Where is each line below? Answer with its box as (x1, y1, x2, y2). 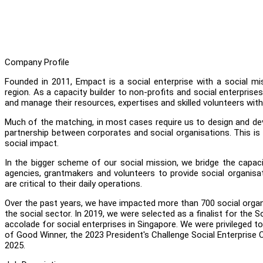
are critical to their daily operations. (5, 178, 142, 189)
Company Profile (5, 56, 69, 68)
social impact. (5, 137, 59, 149)
